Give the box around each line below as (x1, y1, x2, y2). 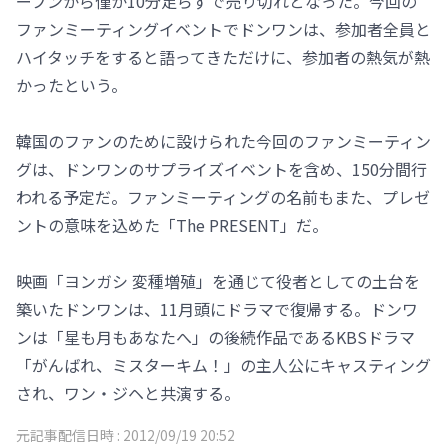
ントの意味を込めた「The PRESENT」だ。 (16, 213, 328, 237)
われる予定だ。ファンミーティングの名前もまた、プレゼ (16, 185, 430, 209)
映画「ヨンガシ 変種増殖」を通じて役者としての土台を (16, 269, 420, 293)
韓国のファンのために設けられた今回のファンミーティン (16, 129, 431, 153)
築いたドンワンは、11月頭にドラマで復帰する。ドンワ (16, 297, 418, 321)
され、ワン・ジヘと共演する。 (16, 381, 240, 405)
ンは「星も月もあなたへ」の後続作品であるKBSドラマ (16, 325, 415, 349)
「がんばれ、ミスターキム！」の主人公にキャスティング (16, 353, 431, 377)
